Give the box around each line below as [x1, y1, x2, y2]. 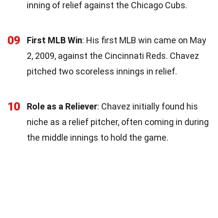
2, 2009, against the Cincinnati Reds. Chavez [27, 50, 199, 61]
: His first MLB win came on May [82, 35, 206, 45]
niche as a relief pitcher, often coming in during [27, 116, 209, 127]
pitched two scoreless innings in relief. [27, 66, 177, 76]
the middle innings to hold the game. [27, 132, 168, 143]
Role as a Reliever [27, 101, 97, 111]
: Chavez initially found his [97, 101, 198, 111]
